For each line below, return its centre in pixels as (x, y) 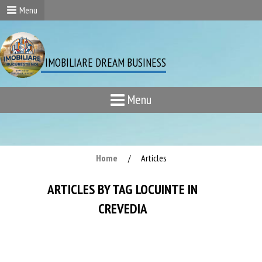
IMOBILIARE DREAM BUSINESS (106, 63)
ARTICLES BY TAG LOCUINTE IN (123, 189)
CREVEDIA (123, 209)
